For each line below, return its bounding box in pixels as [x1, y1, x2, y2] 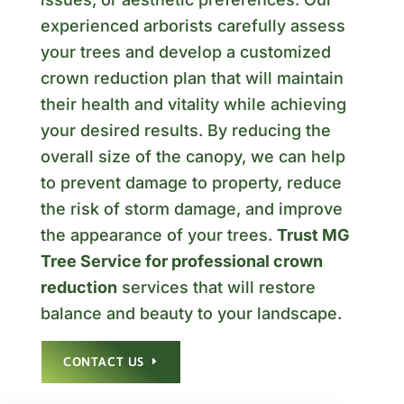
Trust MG [276, 225, 350, 245]
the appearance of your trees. [40, 225, 277, 245]
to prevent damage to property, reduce [40, 173, 342, 193]
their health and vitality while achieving [40, 95, 346, 115]
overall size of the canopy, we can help [40, 147, 345, 167]
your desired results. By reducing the [40, 121, 331, 141]
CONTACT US [62, 354, 145, 370]
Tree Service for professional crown [40, 252, 323, 271]
